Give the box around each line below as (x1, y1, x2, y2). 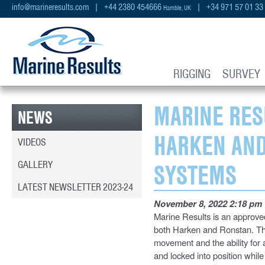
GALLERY (18, 158, 53, 171)
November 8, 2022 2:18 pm (154, 197, 262, 210)
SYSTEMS (154, 158, 237, 192)
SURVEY (222, 66, 260, 82)
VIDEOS (18, 135, 46, 148)
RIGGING (173, 66, 211, 82)
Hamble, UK (163, 3, 191, 12)
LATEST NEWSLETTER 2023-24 (18, 180, 133, 193)
